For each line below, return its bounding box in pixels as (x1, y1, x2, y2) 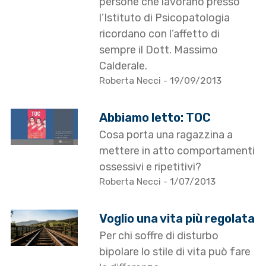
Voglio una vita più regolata (99, 211, 255, 226)
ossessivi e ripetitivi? (99, 160, 202, 174)
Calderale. (99, 59, 148, 73)
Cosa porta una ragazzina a (99, 128, 233, 142)
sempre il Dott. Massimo (99, 43, 218, 57)
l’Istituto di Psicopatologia (99, 11, 230, 25)
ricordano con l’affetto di (99, 27, 220, 41)
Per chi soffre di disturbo (99, 229, 219, 243)
